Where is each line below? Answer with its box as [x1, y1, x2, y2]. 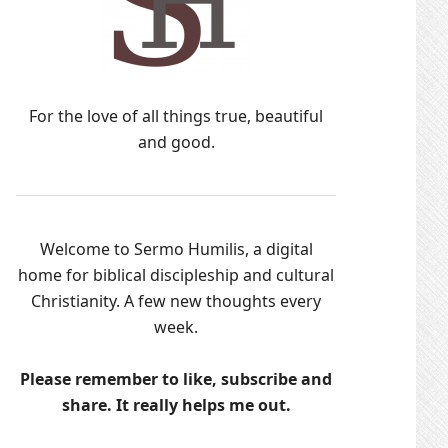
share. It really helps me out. [61, 394, 291, 416]
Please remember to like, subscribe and [20, 368, 332, 390]
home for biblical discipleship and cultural [18, 264, 334, 286]
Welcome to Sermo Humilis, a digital [39, 238, 313, 260]
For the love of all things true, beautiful [29, 105, 323, 127]
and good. [137, 131, 215, 153]
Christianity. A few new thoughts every [31, 290, 321, 312]
